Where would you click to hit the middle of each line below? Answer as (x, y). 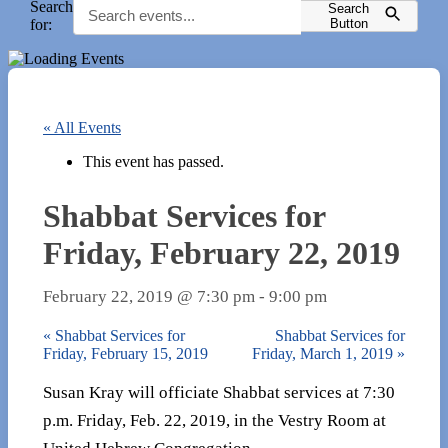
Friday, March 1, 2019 (324, 353)
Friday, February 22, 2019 (221, 252)
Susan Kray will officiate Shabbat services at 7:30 (219, 393)
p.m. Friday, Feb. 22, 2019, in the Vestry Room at (214, 421)
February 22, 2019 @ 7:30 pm (149, 296)
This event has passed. (153, 161)
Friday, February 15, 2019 (125, 353)
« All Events (82, 127)
